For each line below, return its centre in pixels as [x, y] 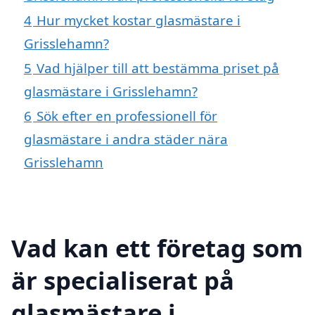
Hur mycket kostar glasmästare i [139, 20]
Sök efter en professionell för [127, 115]
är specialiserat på [123, 280]
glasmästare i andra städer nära [126, 139]
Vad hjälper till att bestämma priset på [158, 67]
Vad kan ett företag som [157, 247]
